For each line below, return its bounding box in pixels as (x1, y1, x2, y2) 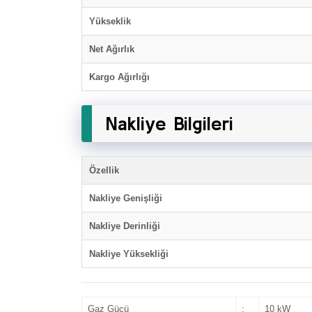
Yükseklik (89, 16, 131, 26)
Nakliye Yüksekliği (89, 249, 169, 259)
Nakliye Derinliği (89, 221, 160, 231)
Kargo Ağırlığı (89, 72, 150, 82)
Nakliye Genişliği (89, 193, 162, 203)
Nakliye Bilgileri (106, 112, 233, 134)
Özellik (89, 165, 119, 175)
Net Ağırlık (89, 44, 134, 54)
